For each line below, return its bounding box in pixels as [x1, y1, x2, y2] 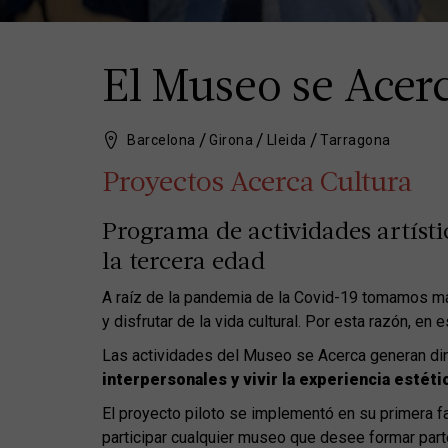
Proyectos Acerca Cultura [102, 170, 412, 198]
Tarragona [320, 132, 391, 148]
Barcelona [127, 132, 196, 148]
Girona [209, 132, 253, 148]
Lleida [266, 132, 307, 148]
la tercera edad [102, 251, 265, 275]
